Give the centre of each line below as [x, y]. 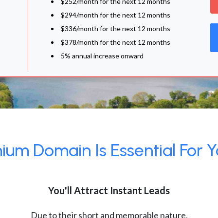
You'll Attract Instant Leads [109, 190]
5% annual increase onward [102, 56]
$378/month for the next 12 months [116, 42]
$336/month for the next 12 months [116, 28]
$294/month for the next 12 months [116, 15]
